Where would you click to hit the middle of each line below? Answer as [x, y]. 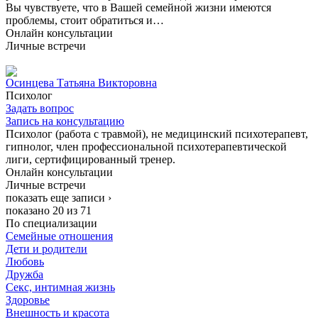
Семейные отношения [59, 236]
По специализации [51, 223]
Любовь [25, 261]
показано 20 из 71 [49, 210]
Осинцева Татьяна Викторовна [81, 82]
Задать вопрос [40, 108]
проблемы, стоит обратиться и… [85, 20]
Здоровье [28, 300]
